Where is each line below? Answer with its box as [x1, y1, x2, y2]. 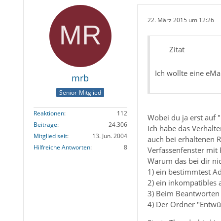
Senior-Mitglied [59, 88, 102, 97]
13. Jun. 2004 [92, 132, 127, 141]
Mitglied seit [33, 132, 67, 141]
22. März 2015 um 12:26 [147, 16, 214, 25]
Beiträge [33, 120, 57, 129]
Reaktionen [33, 109, 64, 118]
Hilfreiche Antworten [33, 143, 90, 152]
